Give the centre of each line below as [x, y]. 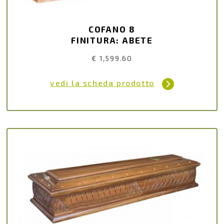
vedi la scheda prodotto [102, 83]
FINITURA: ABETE [112, 40]
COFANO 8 [112, 29]
